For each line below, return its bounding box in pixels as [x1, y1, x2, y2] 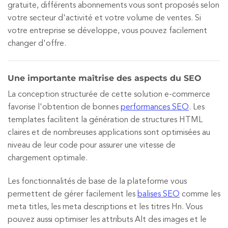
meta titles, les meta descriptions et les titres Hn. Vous [8, 203, 203, 211]
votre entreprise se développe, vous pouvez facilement [8, 26, 207, 35]
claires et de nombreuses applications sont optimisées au [8, 129, 210, 137]
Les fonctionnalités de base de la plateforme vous [8, 178, 187, 186]
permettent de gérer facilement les [8, 190, 137, 198]
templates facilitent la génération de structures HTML [8, 116, 203, 125]
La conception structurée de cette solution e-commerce [8, 91, 210, 99]
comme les [180, 190, 220, 198]
